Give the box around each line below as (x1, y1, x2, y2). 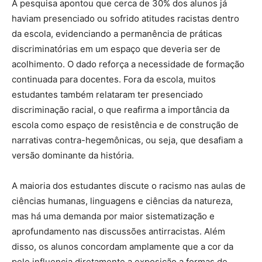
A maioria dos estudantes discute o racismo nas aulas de (12, 180, 246, 192)
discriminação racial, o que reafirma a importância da (12, 104, 229, 116)
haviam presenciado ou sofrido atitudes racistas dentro (12, 13, 239, 25)
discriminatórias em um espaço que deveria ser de (12, 43, 220, 55)
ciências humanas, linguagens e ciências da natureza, (12, 195, 233, 207)
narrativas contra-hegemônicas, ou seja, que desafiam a (12, 135, 243, 146)
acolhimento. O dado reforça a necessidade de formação (12, 58, 244, 70)
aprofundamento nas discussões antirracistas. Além (12, 226, 225, 237)
